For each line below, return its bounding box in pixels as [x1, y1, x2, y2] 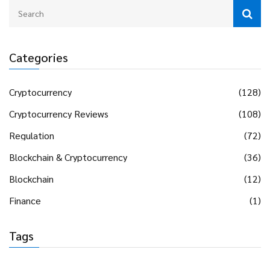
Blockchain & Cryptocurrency [9, 150, 127, 163]
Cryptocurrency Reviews [9, 107, 108, 120]
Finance [9, 193, 41, 207]
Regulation [9, 128, 54, 142]
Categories [9, 49, 68, 65]
